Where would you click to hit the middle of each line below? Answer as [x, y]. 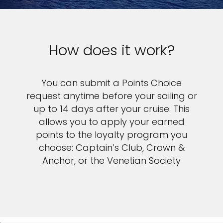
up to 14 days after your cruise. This [111, 109]
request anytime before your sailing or [111, 96]
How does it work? [111, 50]
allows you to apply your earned [111, 122]
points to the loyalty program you [111, 135]
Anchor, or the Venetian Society [111, 161]
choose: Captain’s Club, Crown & [111, 148]
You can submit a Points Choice [111, 83]
